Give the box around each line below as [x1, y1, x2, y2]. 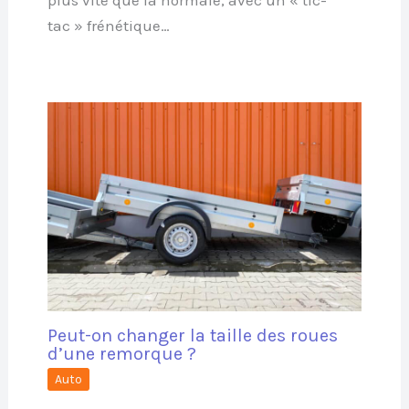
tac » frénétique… [47, 16, 170, 35]
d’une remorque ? [47, 343, 196, 365]
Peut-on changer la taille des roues [47, 325, 338, 347]
